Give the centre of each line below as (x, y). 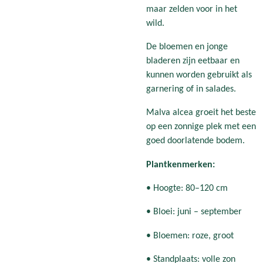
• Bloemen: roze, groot (190, 236)
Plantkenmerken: (181, 165)
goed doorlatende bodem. (195, 141)
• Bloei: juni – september (194, 212)
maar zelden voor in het (192, 9)
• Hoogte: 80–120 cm (187, 188)
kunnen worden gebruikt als (199, 75)
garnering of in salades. (191, 89)
